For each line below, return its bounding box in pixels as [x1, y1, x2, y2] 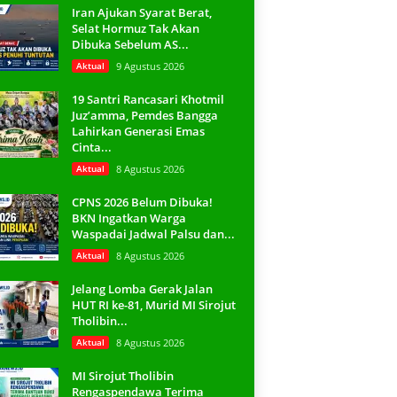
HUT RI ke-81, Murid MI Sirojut [71, 297, 236, 313]
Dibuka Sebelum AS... [71, 36, 189, 52]
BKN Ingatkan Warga [71, 210, 186, 226]
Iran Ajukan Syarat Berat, [71, 4, 212, 20]
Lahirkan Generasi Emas [71, 123, 205, 139]
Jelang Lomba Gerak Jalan [71, 281, 213, 297]
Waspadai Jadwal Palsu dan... [71, 226, 235, 242]
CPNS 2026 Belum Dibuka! [71, 194, 213, 210]
